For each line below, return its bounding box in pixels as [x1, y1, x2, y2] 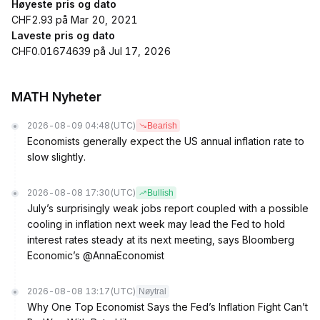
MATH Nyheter [11, 89, 101, 104]
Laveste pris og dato [11, 29, 115, 41]
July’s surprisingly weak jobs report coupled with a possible [27, 202, 309, 214]
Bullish [147, 188, 174, 198]
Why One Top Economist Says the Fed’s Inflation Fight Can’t [27, 301, 308, 313]
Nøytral [139, 286, 166, 296]
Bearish [147, 121, 177, 131]
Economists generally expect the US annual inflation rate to [27, 135, 304, 147]
